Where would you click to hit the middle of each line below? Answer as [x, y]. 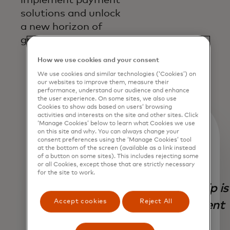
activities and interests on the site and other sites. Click [118, 115]
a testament [189, 205]
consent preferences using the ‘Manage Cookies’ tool [115, 140]
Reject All [156, 201]
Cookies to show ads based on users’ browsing [105, 107]
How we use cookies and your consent [99, 60]
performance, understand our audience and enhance [114, 90]
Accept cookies [80, 201]
